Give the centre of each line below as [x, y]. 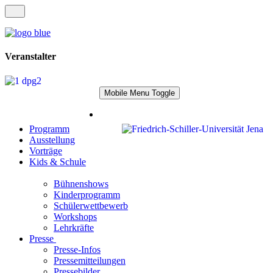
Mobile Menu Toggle [140, 93]
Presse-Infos [77, 249]
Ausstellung [52, 140]
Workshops [75, 216]
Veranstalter [30, 57]
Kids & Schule [58, 161]
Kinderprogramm [87, 194]
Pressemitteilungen [90, 260]
